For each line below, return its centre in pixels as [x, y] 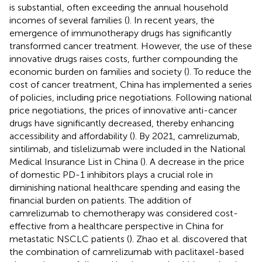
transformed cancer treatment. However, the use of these [131, 46]
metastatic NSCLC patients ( [69, 239]
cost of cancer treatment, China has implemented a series [131, 84]
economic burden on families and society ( [98, 71]
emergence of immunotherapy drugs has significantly [120, 33]
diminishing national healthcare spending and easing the [125, 187]
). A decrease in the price [194, 161]
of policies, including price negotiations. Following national [131, 97]
